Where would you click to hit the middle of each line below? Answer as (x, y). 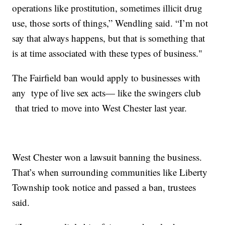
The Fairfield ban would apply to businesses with (106, 78)
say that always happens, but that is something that (109, 38)
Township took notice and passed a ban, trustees (104, 187)
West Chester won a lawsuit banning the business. (107, 157)
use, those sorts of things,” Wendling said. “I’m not (110, 23)
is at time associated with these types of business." (107, 53)
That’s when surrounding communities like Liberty (110, 172)
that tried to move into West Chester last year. (100, 108)
